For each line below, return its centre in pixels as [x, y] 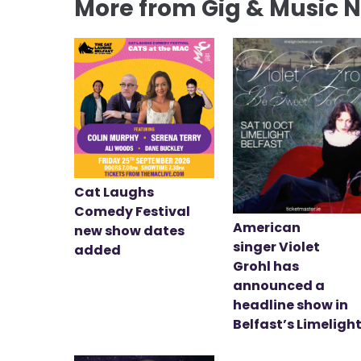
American [267, 227]
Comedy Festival [132, 212]
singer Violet [277, 247]
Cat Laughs [114, 193]
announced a [279, 285]
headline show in [291, 305]
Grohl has [266, 266]
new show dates [129, 231]
